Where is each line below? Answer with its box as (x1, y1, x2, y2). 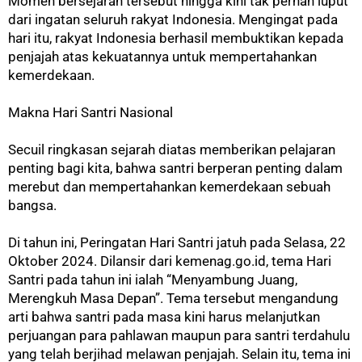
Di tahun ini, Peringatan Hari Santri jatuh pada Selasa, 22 (8, 234, 346, 250)
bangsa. (8, 196, 57, 213)
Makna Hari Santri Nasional (8, 103, 173, 120)
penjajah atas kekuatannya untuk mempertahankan (8, 48, 317, 65)
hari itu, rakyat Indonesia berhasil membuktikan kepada (8, 29, 343, 46)
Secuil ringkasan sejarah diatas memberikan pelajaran (8, 141, 335, 158)
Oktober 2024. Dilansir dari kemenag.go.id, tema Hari (8, 252, 331, 269)
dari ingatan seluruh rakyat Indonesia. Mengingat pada (8, 11, 338, 27)
